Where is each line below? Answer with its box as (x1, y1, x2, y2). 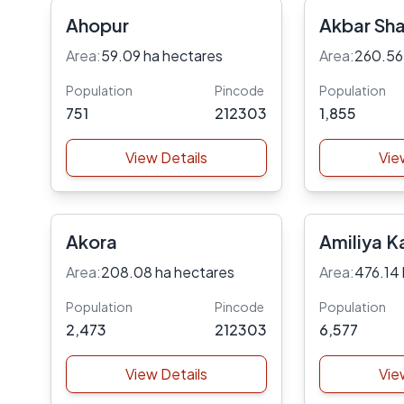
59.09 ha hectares (101, 46, 223, 65)
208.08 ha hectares (101, 262, 234, 281)
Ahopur (66, 14, 129, 36)
